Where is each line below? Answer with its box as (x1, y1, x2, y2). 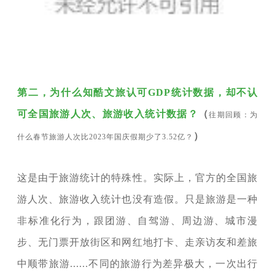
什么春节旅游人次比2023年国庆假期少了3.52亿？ (17, 133, 193, 142)
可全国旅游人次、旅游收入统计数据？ (17, 109, 198, 120)
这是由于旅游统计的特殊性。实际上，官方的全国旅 (17, 172, 258, 184)
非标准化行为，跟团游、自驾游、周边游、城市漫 (17, 215, 258, 227)
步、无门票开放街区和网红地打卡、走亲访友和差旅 (17, 237, 258, 248)
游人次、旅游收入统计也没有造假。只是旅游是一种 (17, 194, 258, 205)
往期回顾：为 (209, 110, 258, 120)
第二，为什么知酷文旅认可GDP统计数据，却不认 (17, 87, 258, 98)
